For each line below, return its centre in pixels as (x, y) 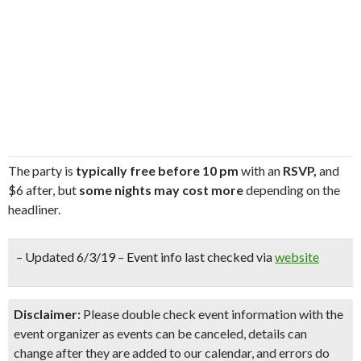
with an (261, 170)
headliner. (34, 209)
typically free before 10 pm (157, 170)
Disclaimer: (47, 314)
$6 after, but (44, 190)
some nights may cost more (161, 190)
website (297, 257)
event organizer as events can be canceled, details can (160, 333)
